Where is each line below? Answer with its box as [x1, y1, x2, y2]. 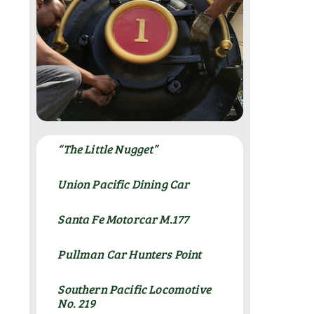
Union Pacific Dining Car [57, 175, 190, 192]
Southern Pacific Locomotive [57, 280, 211, 297]
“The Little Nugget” [57, 140, 158, 157]
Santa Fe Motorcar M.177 [57, 210, 189, 227]
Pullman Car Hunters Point [57, 245, 202, 262]
